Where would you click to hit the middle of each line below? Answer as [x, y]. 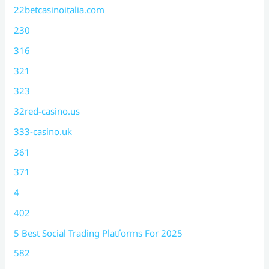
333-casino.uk [43, 131]
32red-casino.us [47, 111]
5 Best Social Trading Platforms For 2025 [98, 233]
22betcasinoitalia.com [59, 10]
